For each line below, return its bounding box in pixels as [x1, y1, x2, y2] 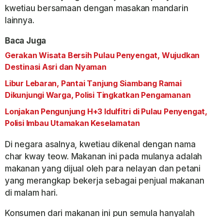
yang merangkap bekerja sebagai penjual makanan [5, 176, 204, 186]
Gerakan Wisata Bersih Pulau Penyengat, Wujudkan [5, 50, 200, 60]
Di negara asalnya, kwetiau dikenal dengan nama [5, 139, 196, 149]
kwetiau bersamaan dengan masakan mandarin [5, 3, 188, 13]
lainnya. [5, 15, 34, 25]
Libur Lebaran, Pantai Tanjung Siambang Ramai [5, 78, 182, 88]
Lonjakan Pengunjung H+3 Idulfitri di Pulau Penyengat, [5, 107, 207, 116]
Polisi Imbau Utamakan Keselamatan [5, 118, 140, 128]
